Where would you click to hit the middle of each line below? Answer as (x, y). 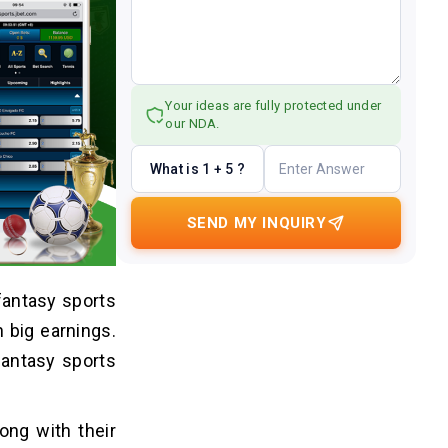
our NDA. (192, 123)
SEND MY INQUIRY (256, 223)
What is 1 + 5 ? (197, 168)
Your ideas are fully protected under (273, 105)
